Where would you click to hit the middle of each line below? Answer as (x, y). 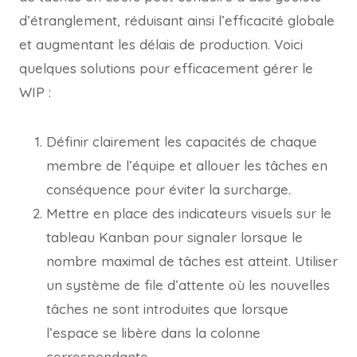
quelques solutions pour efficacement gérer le (166, 68)
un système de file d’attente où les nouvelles (188, 284)
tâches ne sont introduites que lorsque (167, 308)
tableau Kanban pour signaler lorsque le (175, 237)
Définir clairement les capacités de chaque (182, 141)
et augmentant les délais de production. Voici (161, 44)
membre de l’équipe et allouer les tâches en (187, 165)
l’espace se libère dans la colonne (153, 332)
